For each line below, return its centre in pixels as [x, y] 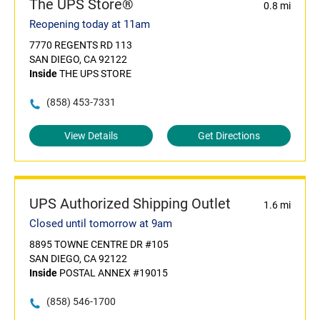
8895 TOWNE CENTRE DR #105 [99, 245]
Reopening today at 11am [90, 25]
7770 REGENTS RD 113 [81, 45]
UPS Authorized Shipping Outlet [130, 204]
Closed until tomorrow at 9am [101, 224]
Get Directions [229, 136]
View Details [91, 136]
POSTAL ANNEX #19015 [112, 273]
